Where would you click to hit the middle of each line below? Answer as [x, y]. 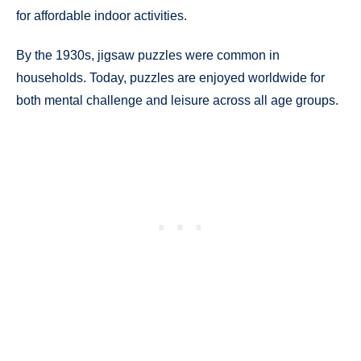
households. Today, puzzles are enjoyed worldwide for [170, 77]
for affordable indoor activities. [102, 16]
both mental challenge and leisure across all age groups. [177, 100]
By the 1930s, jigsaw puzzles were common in [148, 55]
